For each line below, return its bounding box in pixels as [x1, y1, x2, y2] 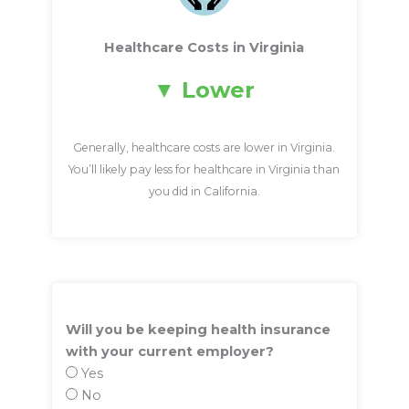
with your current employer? [65, 343, 274, 361]
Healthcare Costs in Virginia [104, 38, 305, 56]
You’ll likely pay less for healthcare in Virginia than [68, 162, 341, 176]
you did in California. [148, 184, 260, 198]
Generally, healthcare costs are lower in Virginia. [73, 140, 336, 154]
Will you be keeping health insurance [65, 321, 330, 339]
